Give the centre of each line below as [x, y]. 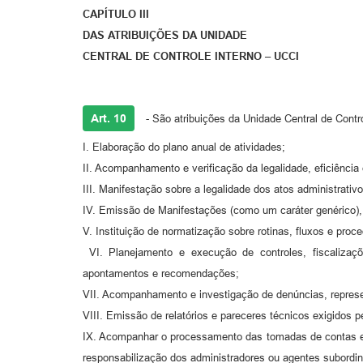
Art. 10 [109, 119]
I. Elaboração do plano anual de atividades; [184, 147]
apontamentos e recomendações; [161, 274]
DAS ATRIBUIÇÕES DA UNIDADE [165, 36]
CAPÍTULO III [116, 15]
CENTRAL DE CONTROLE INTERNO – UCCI [191, 57]
